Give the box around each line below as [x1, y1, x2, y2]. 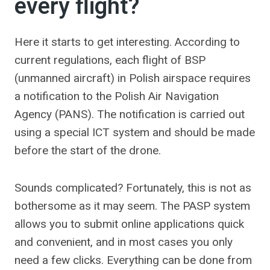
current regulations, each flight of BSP [14, 53, 206, 67]
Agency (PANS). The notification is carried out [14, 107, 245, 121]
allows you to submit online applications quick [14, 217, 244, 231]
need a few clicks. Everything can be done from [14, 253, 252, 267]
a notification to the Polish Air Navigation [14, 89, 219, 103]
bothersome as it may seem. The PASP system [14, 199, 250, 213]
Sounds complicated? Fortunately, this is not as [14, 181, 251, 195]
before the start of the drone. [14, 143, 161, 157]
